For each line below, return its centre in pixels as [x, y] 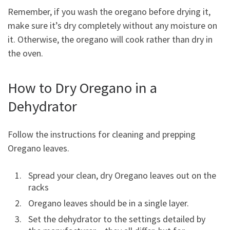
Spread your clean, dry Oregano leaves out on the [122, 175]
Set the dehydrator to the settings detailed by [117, 219]
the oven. [26, 53]
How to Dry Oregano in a [82, 88]
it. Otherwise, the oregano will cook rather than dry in [110, 40]
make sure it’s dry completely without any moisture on [112, 26]
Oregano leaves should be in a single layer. [109, 203]
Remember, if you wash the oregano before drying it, [109, 12]
